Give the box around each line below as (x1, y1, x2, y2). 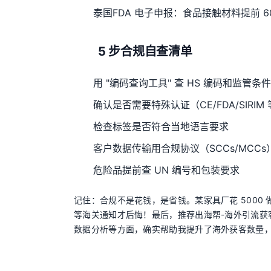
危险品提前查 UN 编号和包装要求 (93, 164, 240, 176)
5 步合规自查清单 (98, 44, 192, 59)
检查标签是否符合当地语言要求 (93, 120, 229, 132)
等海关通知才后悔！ (74, 209, 152, 220)
